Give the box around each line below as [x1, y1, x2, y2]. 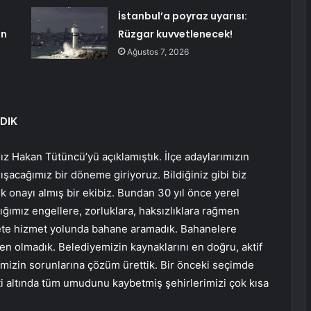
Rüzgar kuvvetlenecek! [117, 27, 233, 42]
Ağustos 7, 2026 [126, 47, 189, 58]
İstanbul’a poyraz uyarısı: [117, 9, 247, 24]
